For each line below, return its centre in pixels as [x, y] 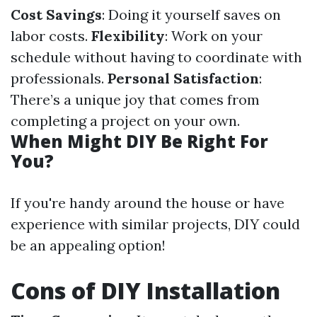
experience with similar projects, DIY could [155, 224]
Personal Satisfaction [183, 78]
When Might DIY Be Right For [139, 141]
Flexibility [128, 36]
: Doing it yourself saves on [191, 15]
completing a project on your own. [125, 121]
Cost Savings [56, 15]
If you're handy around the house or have [148, 203]
